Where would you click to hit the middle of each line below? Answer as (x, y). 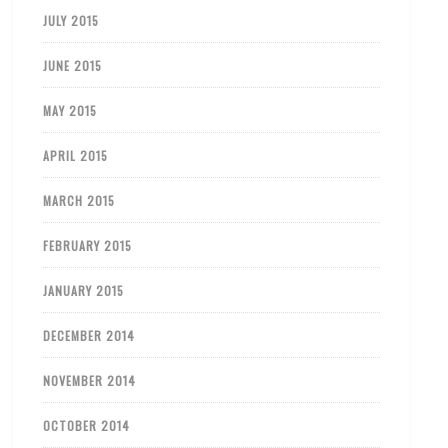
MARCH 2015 (79, 200)
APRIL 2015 (76, 155)
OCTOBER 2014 (87, 425)
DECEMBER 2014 (89, 335)
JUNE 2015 (73, 65)
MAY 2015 (70, 110)
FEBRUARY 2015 (88, 245)
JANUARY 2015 (84, 290)
